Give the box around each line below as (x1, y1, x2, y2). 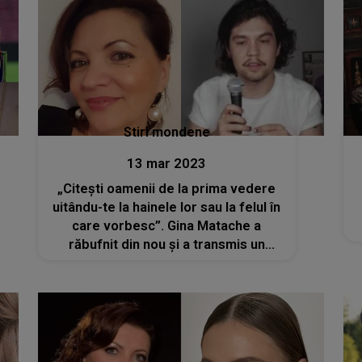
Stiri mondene (123, 124, 210, 141)
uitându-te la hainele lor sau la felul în (53, 200, 281, 216)
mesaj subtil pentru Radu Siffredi (64, 255, 269, 271)
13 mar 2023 (127, 156, 207, 172)
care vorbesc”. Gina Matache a (72, 218, 262, 234)
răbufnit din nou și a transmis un (68, 237, 265, 253)
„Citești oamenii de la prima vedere (57, 181, 276, 197)
